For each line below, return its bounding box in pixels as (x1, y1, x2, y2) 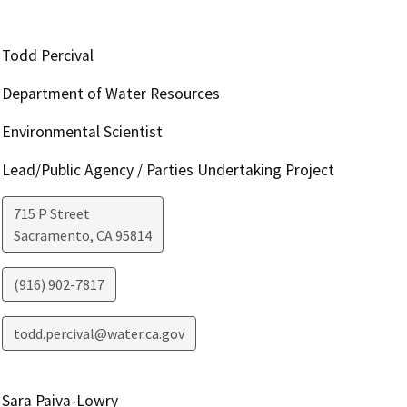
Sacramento (13, 226, 90, 245)
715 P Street (13, 204, 90, 223)
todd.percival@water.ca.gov (13, 324, 184, 343)
